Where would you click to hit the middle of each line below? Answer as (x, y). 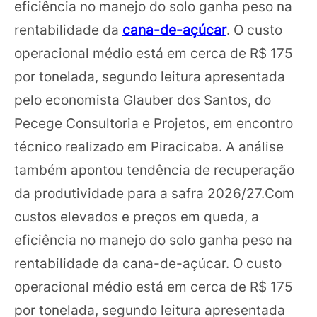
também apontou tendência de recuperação (154, 170)
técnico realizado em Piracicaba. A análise (149, 147)
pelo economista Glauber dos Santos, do (143, 100)
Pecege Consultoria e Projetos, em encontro (154, 123)
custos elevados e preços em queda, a (137, 217)
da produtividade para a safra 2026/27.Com (154, 194)
